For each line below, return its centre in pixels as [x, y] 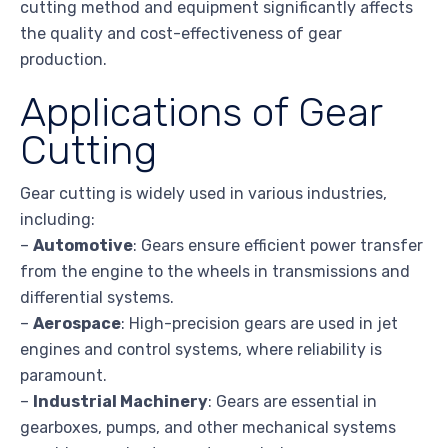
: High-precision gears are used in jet [259, 324]
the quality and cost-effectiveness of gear [181, 34]
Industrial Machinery [120, 402]
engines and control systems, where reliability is [201, 350]
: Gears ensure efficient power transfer [278, 246]
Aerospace [77, 324]
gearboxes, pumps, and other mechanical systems [208, 428]
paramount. [63, 376]
